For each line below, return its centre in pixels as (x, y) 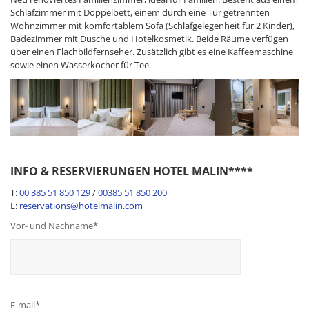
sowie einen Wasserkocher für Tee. (81, 64)
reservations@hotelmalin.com (81, 206)
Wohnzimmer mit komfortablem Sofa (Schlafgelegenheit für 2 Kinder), (152, 25)
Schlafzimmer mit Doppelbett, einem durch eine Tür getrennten (140, 12)
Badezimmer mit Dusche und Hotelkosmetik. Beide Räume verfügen (149, 38)
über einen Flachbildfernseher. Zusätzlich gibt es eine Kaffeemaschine (152, 51)
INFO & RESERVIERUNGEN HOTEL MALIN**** (132, 171)
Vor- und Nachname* (54, 226)
